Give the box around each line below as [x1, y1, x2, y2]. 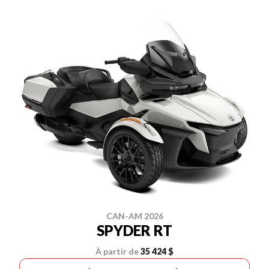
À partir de [95, 246, 139, 257]
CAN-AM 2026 [106, 211, 163, 222]
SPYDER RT [97, 222, 172, 240]
